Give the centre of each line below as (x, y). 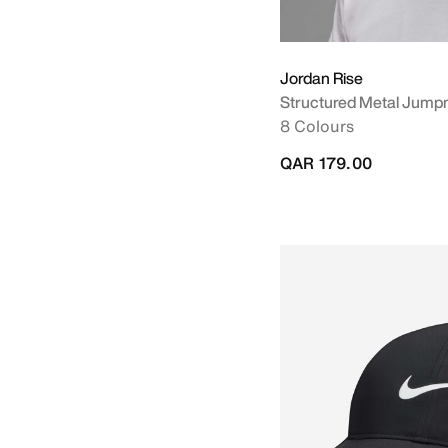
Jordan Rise (321, 78)
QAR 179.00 (326, 163)
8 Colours (317, 126)
